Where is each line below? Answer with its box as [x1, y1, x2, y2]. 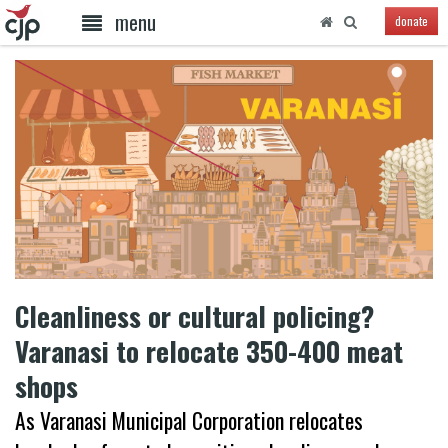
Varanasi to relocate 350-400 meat [15, 330, 403, 371]
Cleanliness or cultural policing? [15, 295, 374, 336]
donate [394, 12, 428, 30]
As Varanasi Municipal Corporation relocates [15, 403, 363, 436]
